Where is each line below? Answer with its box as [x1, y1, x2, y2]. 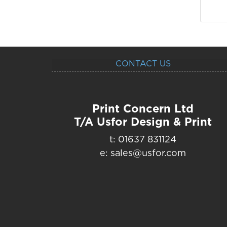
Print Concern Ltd [92, 102, 194, 116]
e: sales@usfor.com [100, 147, 186, 159]
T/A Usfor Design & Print [74, 115, 212, 129]
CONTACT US [115, 58, 171, 68]
